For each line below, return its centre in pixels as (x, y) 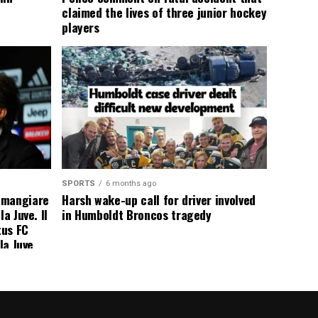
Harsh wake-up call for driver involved (159, 200)
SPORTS (79, 184)
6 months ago (131, 184)
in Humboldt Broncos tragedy (137, 215)
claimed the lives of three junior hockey (164, 12)
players (81, 27)
